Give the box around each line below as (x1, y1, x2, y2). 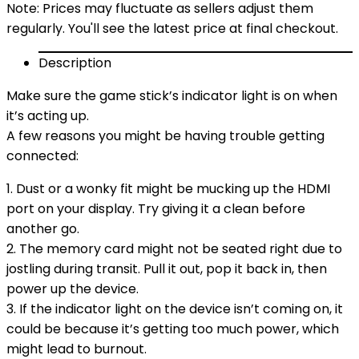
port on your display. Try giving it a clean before (6, 200, 305, 218)
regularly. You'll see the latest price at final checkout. (6, 19, 338, 38)
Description (38, 54, 111, 72)
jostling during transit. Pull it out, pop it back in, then (6, 260, 327, 278)
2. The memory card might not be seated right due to (6, 240, 342, 258)
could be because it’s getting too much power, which (6, 320, 339, 338)
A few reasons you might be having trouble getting (6, 127, 325, 145)
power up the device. (6, 280, 139, 298)
